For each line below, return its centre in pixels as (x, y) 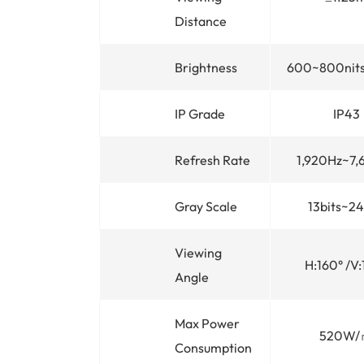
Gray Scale (206, 206)
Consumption (213, 347)
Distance (201, 21)
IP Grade (200, 113)
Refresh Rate (212, 160)
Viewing (198, 252)
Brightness (206, 67)
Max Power (207, 323)
